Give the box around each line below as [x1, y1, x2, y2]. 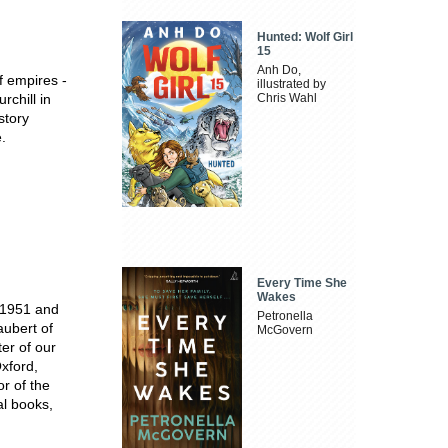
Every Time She [257, 275, 348, 290]
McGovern [257, 322, 314, 337]
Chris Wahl [257, 91, 318, 106]
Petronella [257, 308, 314, 323]
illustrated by [257, 77, 327, 92]
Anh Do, [257, 63, 302, 78]
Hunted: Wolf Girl [257, 30, 354, 45]
